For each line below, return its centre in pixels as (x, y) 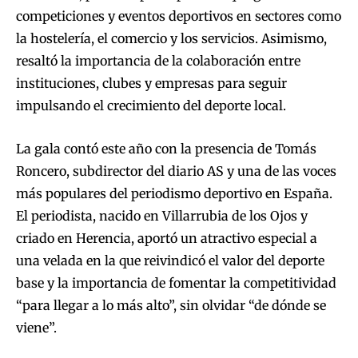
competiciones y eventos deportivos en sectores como (179, 16)
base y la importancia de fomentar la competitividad (176, 283)
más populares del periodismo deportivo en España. (174, 194)
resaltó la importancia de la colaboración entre (158, 61)
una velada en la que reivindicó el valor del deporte (170, 261)
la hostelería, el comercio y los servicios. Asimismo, (171, 39)
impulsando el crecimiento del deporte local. (151, 106)
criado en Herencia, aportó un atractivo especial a (167, 239)
